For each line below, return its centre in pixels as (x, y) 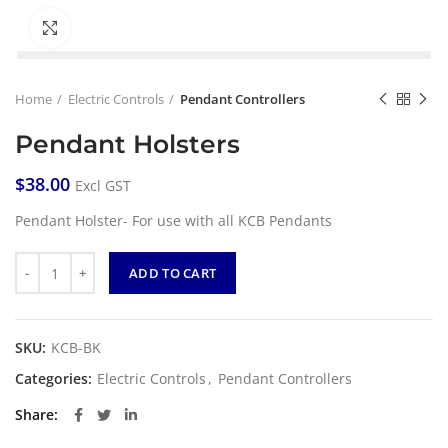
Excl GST (103, 185)
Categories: (55, 378)
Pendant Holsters (127, 144)
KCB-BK (76, 347)
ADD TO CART (173, 273)
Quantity (43, 261)
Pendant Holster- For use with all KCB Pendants (173, 220)
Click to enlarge (117, 28)
